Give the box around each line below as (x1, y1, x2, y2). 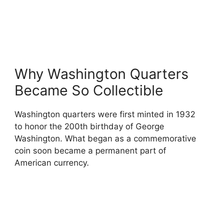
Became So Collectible (15, 82, 163, 99)
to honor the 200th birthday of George (15, 122, 164, 132)
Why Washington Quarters (15, 65, 188, 83)
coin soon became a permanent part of (15, 146, 166, 156)
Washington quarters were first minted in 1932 (15, 109, 195, 120)
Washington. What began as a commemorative (15, 134, 196, 144)
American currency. (15, 158, 89, 168)
